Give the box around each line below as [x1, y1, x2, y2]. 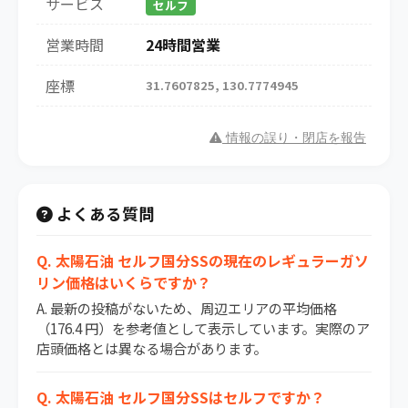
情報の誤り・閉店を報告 [222, 131, 366, 146]
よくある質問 [53, 202, 155, 226]
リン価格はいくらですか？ [36, 271, 211, 294]
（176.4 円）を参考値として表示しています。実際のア [36, 318, 370, 339]
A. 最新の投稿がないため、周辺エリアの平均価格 [36, 298, 337, 319]
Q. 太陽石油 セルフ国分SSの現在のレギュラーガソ [36, 250, 369, 272]
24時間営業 [146, 34, 220, 56]
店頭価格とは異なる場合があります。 [36, 338, 267, 359]
